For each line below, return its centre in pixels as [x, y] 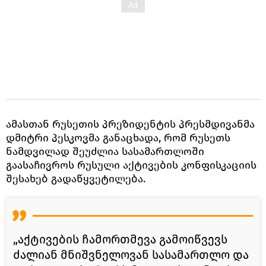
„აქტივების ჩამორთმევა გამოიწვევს [120, 239]
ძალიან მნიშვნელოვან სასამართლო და [131, 254]
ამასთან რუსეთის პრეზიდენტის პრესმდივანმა [130, 124]
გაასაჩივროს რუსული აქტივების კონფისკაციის [131, 165]
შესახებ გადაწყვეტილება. [76, 178]
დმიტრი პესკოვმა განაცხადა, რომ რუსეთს [118, 137]
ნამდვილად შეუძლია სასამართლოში [105, 151]
